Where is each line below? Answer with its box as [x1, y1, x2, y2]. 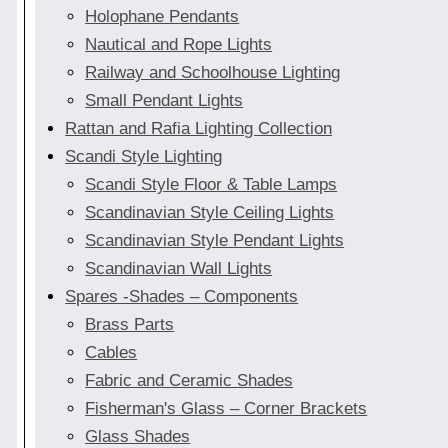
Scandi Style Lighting [65, 147, 223, 167]
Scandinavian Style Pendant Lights [85, 231, 345, 251]
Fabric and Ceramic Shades [85, 371, 294, 391]
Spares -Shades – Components [65, 287, 299, 307]
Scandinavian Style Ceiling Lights [85, 203, 335, 223]
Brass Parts [85, 315, 175, 335]
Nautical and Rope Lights [85, 35, 273, 55]
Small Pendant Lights [85, 91, 244, 111]
